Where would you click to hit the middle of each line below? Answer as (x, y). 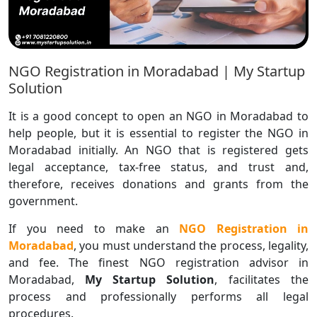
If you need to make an (94, 228)
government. (43, 201)
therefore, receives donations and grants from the (158, 184)
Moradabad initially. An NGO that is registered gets (158, 150)
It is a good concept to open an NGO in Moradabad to (158, 116)
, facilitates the (261, 279)
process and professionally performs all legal (158, 296)
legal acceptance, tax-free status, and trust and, (158, 167)
